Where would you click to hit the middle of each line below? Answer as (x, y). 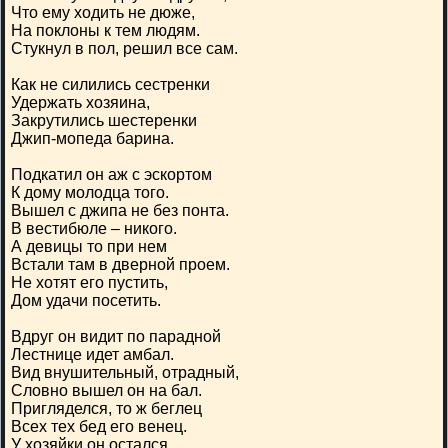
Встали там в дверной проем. (120, 264)
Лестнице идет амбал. (92, 354)
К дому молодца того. (90, 192)
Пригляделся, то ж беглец (106, 408)
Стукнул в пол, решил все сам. (124, 48)
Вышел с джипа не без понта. (120, 210)
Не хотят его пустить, (89, 282)
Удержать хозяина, (80, 102)
